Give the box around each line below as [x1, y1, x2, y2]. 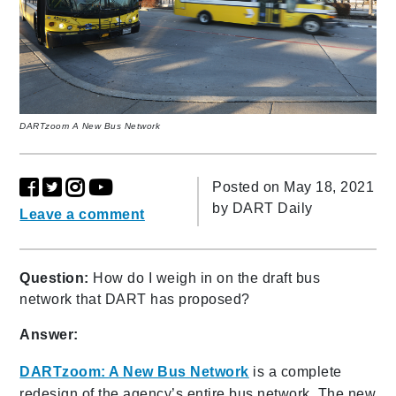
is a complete [248, 363, 342, 379]
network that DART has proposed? [19, 291, 250, 307]
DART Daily [232, 200, 313, 216]
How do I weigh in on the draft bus [93, 270, 321, 286]
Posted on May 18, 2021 [212, 179, 374, 194]
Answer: [19, 326, 79, 342]
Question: [19, 270, 94, 286]
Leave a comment [19, 206, 145, 222]
